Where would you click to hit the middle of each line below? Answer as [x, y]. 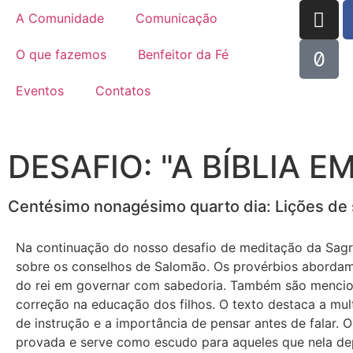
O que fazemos [61, 54]
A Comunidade [60, 18]
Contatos [123, 91]
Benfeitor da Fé [183, 54]
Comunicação [176, 18]
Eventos [40, 91]
